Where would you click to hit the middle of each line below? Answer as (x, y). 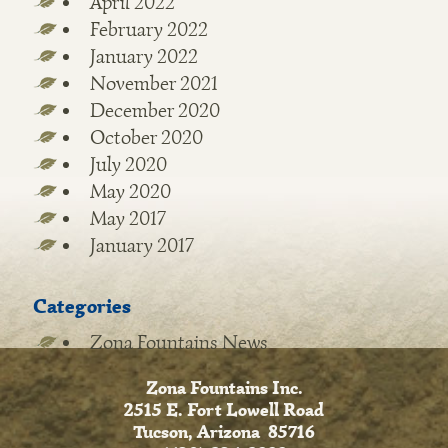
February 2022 (148, 29)
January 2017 (141, 245)
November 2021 (153, 83)
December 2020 (154, 110)
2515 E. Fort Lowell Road (224, 410)
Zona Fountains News (178, 342)
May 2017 (127, 218)
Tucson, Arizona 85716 (224, 432)
